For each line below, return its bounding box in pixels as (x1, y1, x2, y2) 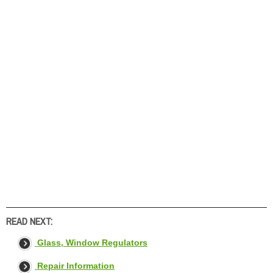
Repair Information (37, 260, 115, 271)
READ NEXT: (6, 212, 52, 230)
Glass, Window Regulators (37, 237, 147, 247)
